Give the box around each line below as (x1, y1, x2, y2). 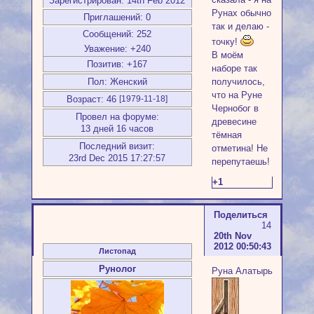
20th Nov (213, 231, 252, 242)
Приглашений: (83, 12, 144, 23)
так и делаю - (211, 21, 269, 32)
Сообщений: (83, 29, 135, 40)
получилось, (211, 76, 265, 88)
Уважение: (83, 43, 128, 55)
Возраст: (67, 94, 104, 105)
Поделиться (213, 210, 268, 221)
